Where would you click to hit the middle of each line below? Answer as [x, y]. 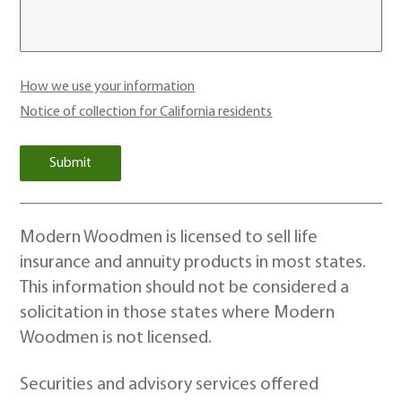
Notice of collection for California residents [146, 112]
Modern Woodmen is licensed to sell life [169, 238]
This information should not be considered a [185, 288]
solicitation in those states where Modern [178, 313]
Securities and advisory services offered [170, 385]
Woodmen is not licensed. [116, 338]
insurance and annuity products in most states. [193, 263]
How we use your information [108, 87]
